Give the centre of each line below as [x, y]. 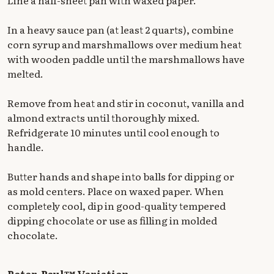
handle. [26, 146]
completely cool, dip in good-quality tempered [117, 205]
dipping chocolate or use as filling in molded [112, 220]
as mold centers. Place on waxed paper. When [116, 191]
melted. [25, 73]
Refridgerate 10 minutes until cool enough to [113, 132]
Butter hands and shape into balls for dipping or [121, 176]
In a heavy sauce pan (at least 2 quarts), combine [120, 29]
